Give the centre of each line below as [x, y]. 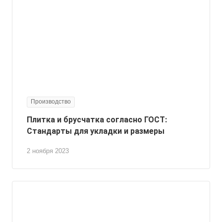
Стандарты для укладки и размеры [96, 131]
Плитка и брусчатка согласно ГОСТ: [97, 119]
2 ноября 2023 [48, 151]
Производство [51, 101]
